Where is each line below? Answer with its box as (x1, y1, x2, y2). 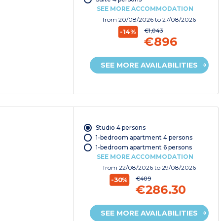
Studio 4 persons (95, 124, 146, 132)
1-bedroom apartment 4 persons (95, 134, 192, 142)
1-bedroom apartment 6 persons (95, 144, 192, 151)
